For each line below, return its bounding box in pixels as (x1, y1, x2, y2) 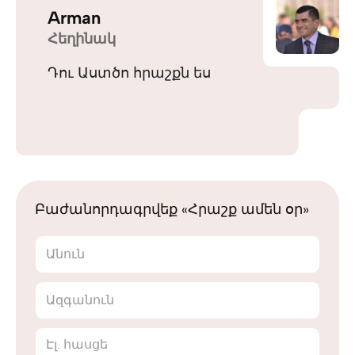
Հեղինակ (48, 30, 116, 48)
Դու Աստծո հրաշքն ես (48, 64, 211, 82)
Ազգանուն (46, 292, 114, 307)
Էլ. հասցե (46, 337, 108, 352)
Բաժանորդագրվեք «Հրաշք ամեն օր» (35, 200, 309, 218)
